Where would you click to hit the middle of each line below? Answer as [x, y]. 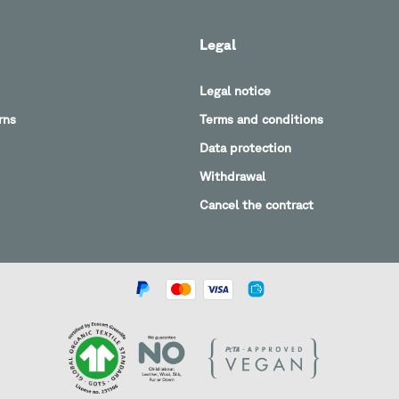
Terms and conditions [261, 120]
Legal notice [235, 91]
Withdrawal [232, 177]
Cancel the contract [256, 205]
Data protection [245, 148]
